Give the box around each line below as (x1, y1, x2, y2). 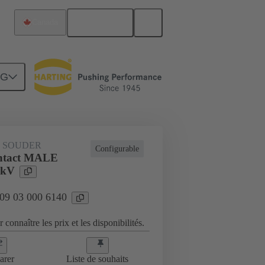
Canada (32, 18, 59, 27)
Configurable (95, 144, 139, 153)
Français (85, 17, 126, 29)
